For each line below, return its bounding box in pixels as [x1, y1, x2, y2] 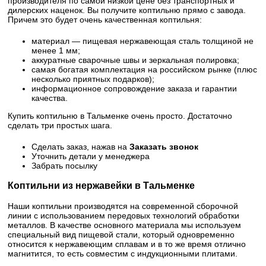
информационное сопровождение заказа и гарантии [31, 84, 237, 93]
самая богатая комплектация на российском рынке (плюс [31, 65, 258, 74]
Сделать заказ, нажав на [31, 142, 130, 151]
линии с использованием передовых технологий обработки [8, 210, 240, 220]
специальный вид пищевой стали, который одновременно [8, 229, 235, 239]
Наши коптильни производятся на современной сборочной [8, 201, 239, 211]
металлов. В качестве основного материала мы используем [8, 220, 242, 230]
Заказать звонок [129, 142, 199, 151]
